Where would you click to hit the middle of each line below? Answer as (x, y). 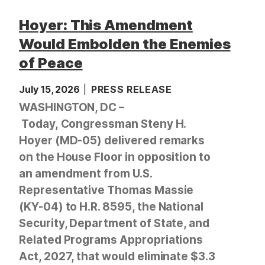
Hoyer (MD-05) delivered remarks (112, 140)
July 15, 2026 (51, 89)
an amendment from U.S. (85, 174)
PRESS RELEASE (132, 89)
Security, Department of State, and (114, 223)
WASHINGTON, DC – (72, 107)
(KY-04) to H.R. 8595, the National (112, 207)
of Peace (51, 63)
